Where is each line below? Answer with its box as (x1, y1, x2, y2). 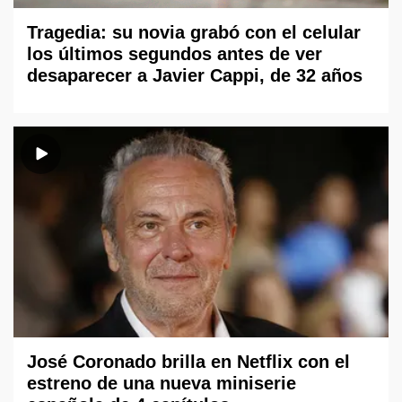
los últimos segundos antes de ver (27, 43, 322, 64)
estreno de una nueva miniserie (27, 373, 296, 393)
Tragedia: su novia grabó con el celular (27, 22, 361, 42)
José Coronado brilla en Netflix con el (27, 352, 350, 371)
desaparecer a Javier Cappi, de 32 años (27, 65, 363, 85)
